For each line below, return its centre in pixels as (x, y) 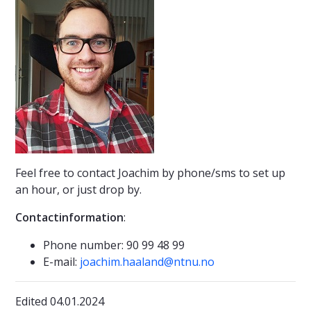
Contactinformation (69, 217)
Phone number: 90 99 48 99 (114, 245)
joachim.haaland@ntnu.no (147, 261)
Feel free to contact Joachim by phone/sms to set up (150, 173)
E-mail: (61, 261)
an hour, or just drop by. (78, 189)
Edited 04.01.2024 (60, 301)
